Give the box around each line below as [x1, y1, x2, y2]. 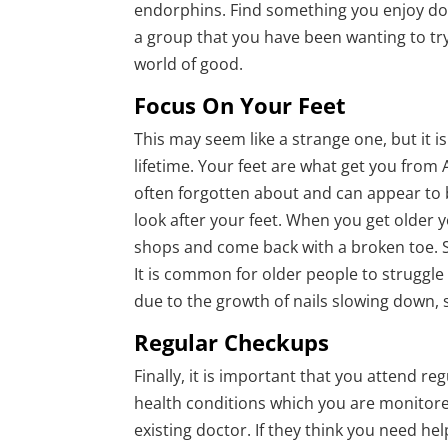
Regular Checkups [134, 327, 330, 358]
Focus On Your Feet [134, 90, 347, 121]
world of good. [134, 53, 248, 76]
